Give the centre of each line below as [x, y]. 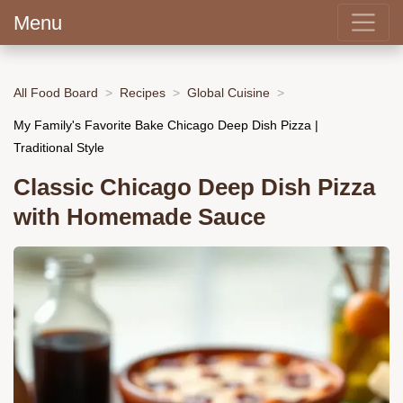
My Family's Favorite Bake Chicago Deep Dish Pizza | [166, 125]
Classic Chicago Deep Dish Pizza [194, 188]
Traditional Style [59, 147]
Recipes [143, 92]
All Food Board [56, 92]
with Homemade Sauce [139, 217]
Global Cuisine [228, 92]
